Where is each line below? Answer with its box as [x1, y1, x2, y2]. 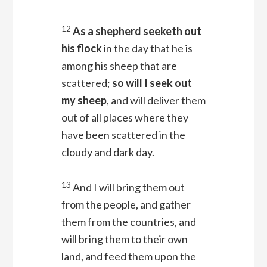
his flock [61, 42, 102, 55]
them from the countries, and [61, 215, 196, 229]
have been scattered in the [61, 128, 185, 142]
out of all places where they [61, 111, 188, 125]
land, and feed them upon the [61, 250, 196, 263]
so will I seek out [111, 76, 192, 90]
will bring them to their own [61, 232, 188, 246]
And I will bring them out [72, 181, 185, 194]
